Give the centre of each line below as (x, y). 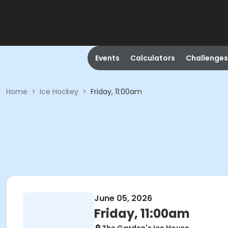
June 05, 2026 (123, 198)
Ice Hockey (59, 92)
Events (107, 58)
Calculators (152, 58)
